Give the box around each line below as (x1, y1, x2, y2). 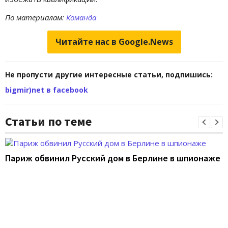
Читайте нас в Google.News (55, 36, 173, 48)
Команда (64, 12, 96, 23)
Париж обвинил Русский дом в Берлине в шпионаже (5, 152, 220, 164)
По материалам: (5, 12, 64, 23)
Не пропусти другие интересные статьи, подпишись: (5, 70, 213, 80)
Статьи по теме (5, 113, 92, 130)
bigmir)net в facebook (5, 85, 88, 95)
